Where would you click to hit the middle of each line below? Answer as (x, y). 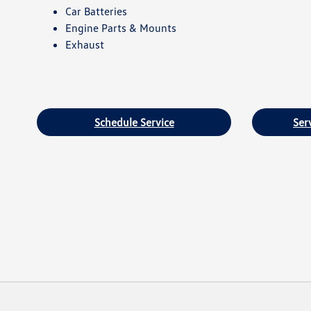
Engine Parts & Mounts (120, 27)
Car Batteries (96, 11)
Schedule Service (134, 122)
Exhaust (84, 44)
